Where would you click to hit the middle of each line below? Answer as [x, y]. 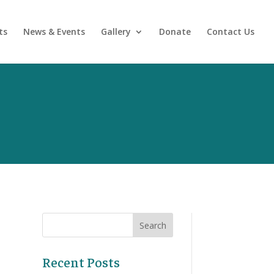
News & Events [54, 31]
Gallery [116, 31]
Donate [175, 31]
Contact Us [231, 31]
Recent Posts [81, 261]
